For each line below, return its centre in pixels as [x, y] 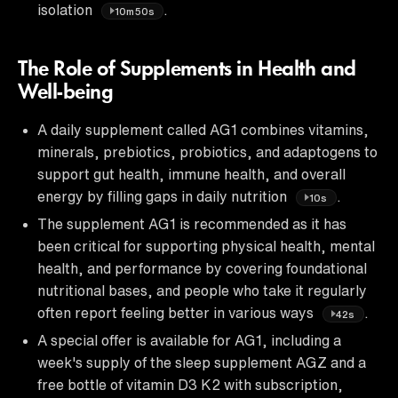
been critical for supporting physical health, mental [206, 246]
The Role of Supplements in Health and [187, 70]
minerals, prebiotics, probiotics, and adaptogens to [207, 151]
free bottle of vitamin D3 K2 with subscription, [190, 384]
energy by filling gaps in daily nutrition [164, 196]
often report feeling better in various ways [177, 312]
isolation [67, 9]
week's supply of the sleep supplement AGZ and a [202, 362]
